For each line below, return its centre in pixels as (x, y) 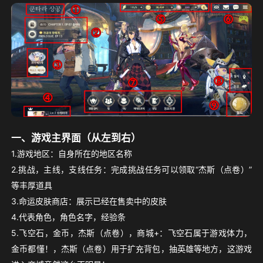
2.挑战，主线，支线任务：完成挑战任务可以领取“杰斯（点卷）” (131, 169)
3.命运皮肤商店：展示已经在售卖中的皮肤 (89, 201)
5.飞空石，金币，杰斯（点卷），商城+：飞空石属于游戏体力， (131, 232)
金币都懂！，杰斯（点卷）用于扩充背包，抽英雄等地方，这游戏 (131, 248)
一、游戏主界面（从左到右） (76, 138)
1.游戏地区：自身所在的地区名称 (72, 153)
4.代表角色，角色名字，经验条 (69, 217)
